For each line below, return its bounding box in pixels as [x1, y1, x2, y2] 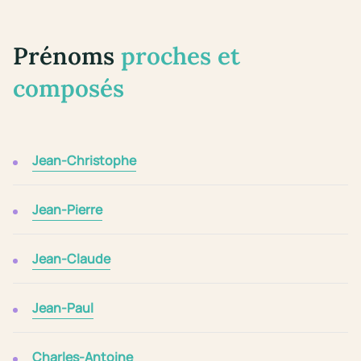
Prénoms [13, 40, 121, 72]
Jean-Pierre [32, 201, 102, 219]
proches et [121, 40, 240, 72]
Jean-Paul [32, 299, 93, 317]
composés [13, 73, 124, 104]
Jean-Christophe [32, 151, 136, 170]
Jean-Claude [32, 250, 110, 268]
